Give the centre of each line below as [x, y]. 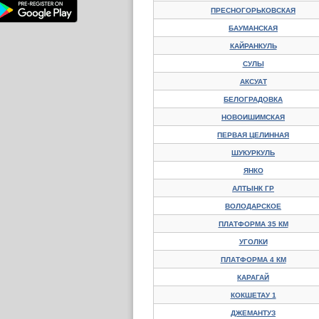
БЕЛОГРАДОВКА [253, 99]
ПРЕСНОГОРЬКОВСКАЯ [253, 10]
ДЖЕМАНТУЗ [253, 313]
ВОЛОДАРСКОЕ [253, 206]
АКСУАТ [253, 82]
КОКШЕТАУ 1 [253, 295]
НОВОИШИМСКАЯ [253, 117]
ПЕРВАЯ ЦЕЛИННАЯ [253, 135]
